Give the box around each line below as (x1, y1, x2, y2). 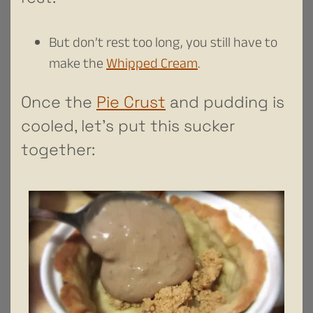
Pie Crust (96, 91, 166, 112)
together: (21, 138, 95, 160)
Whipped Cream (106, 53, 198, 78)
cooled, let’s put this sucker (21, 115, 235, 136)
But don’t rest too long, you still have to (49, 32, 277, 57)
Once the (21, 91, 96, 112)
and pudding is (166, 91, 284, 112)
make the (49, 53, 106, 78)
